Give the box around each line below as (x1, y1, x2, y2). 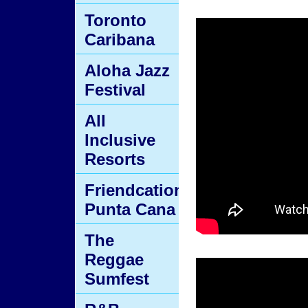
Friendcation (85, 181, 184, 199)
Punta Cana (85, 200, 175, 219)
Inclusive (85, 131, 155, 149)
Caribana (85, 30, 155, 49)
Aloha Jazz (85, 61, 170, 80)
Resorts (85, 150, 145, 168)
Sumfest (85, 269, 149, 288)
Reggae (85, 250, 144, 269)
